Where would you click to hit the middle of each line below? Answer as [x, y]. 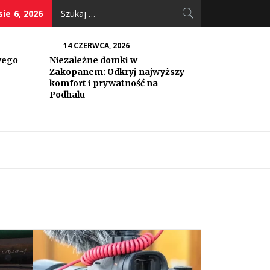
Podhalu [67, 95]
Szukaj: [66, 7]
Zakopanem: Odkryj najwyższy [117, 72]
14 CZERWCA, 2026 [96, 46]
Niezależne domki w [93, 60]
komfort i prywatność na [104, 83]
